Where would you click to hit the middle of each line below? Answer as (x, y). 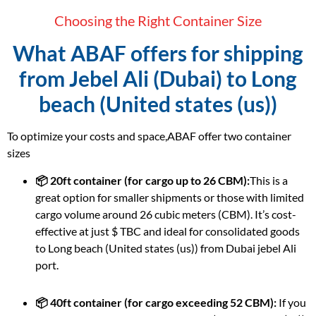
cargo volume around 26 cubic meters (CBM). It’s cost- (166, 214)
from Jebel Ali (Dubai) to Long (158, 79)
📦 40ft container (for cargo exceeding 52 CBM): (156, 303)
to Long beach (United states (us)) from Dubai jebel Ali (166, 248)
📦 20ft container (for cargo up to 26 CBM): (142, 180)
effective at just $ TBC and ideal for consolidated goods (168, 231)
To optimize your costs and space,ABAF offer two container (149, 136)
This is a (269, 180)
